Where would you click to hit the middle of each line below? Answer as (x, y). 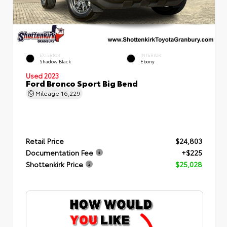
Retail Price (45, 141)
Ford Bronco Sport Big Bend (82, 83)
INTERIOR (151, 55)
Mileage (47, 93)
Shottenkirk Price (54, 164)
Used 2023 (42, 75)
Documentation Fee (60, 153)
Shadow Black (55, 61)
